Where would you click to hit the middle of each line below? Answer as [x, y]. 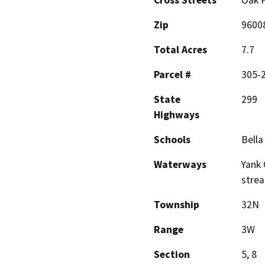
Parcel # [172, 74]
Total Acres [180, 49]
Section [172, 254]
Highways [177, 114]
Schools [172, 139]
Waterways [180, 164]
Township [177, 204]
